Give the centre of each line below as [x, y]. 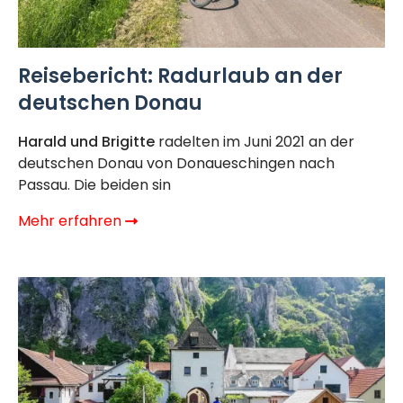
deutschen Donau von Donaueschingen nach [176, 164]
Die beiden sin [122, 185]
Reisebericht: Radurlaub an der [180, 76]
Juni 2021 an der [299, 142]
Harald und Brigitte [86, 142]
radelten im [199, 142]
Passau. [46, 185]
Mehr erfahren [72, 221]
